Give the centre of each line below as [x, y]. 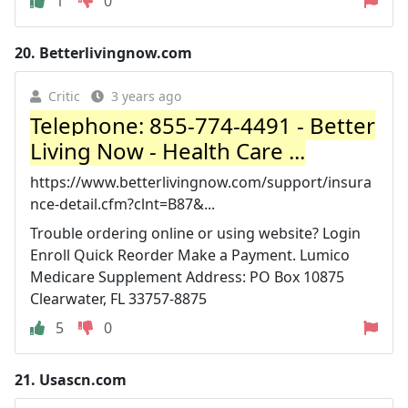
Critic [64, 96]
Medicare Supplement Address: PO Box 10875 [187, 276]
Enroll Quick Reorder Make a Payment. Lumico [190, 255]
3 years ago [146, 96]
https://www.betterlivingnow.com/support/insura [201, 182]
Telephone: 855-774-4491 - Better [203, 125]
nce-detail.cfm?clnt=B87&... [122, 204]
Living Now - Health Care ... [168, 150]
